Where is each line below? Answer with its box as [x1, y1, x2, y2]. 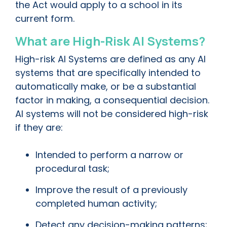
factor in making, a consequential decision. [15, 94, 209, 107]
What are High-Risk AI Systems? [15, 32, 205, 50]
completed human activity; [35, 197, 160, 210]
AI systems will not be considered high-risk [15, 107, 208, 121]
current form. [15, 12, 77, 25]
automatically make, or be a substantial [15, 80, 196, 93]
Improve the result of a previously [35, 183, 187, 197]
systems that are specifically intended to [15, 66, 201, 80]
